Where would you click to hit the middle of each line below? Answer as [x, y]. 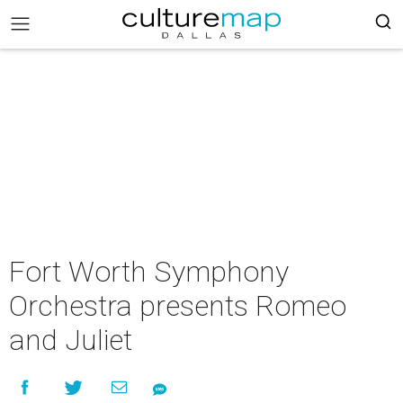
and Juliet [71, 340]
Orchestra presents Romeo [178, 306]
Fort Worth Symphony [149, 272]
